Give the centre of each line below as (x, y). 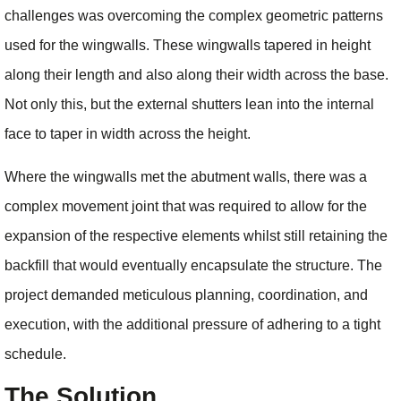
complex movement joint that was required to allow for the (186, 206)
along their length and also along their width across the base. (196, 75)
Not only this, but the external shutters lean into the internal (189, 105)
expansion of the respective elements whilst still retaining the (196, 235)
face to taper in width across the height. (128, 134)
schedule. (35, 354)
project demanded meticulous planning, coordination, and (186, 294)
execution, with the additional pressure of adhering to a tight (192, 324)
